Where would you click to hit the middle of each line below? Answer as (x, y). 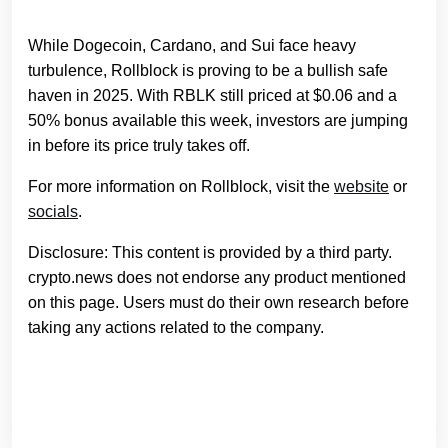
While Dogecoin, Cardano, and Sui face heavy (192, 45)
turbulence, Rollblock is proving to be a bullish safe (208, 70)
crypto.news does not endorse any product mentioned (217, 277)
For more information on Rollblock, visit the (181, 186)
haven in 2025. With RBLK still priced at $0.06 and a (212, 95)
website (361, 186)
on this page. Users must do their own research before (218, 302)
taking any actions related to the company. (176, 327)
